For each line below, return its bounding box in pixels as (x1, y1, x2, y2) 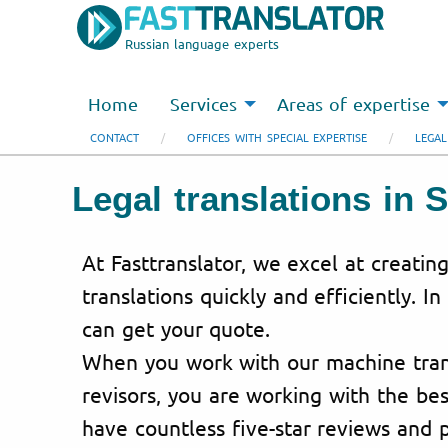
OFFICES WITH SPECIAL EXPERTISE (187, 129, 368, 145)
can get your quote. (82, 314, 271, 341)
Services (170, 93, 237, 115)
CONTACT (90, 129, 139, 145)
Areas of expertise (277, 93, 430, 115)
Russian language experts (125, 35, 279, 52)
